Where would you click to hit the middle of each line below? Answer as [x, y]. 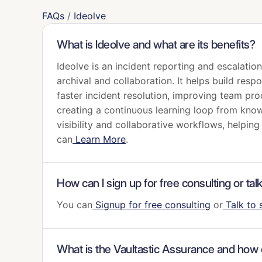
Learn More [101, 139]
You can [75, 205]
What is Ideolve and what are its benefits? [156, 44]
